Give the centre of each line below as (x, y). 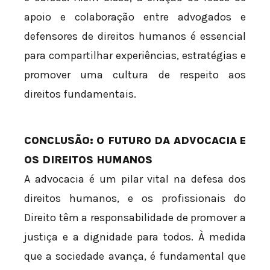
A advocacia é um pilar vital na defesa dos (135, 179)
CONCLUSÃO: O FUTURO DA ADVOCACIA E (135, 141)
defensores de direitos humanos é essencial (135, 36)
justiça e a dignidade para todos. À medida (135, 237)
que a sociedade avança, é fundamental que (135, 256)
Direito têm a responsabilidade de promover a (135, 218)
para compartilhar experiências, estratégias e (135, 56)
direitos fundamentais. (80, 94)
